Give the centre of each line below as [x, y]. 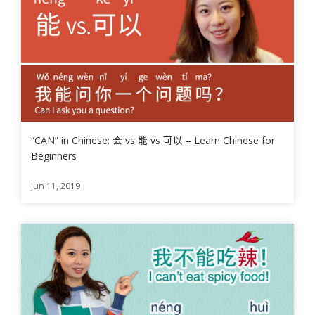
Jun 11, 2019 [56, 186]
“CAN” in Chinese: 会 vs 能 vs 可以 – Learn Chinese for [153, 140]
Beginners [54, 156]
